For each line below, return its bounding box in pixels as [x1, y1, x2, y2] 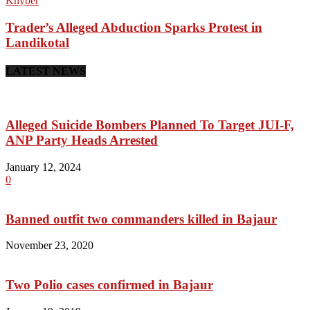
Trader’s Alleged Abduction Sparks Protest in [6, 19, 262, 35]
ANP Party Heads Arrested [6, 133, 158, 148]
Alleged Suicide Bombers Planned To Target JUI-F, [6, 118, 294, 133]
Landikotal [6, 35, 69, 50]
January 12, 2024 [6, 161, 81, 173]
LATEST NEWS [6, 65, 86, 77]
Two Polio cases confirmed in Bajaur [6, 277, 213, 293]
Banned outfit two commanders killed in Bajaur [6, 211, 277, 226]
